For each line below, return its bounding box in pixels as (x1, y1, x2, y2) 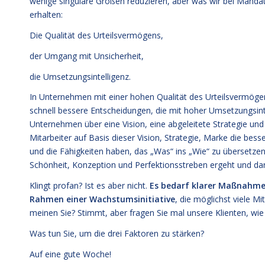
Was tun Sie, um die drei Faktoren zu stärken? (30, 228, 204, 240)
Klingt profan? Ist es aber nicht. (30, 180, 150, 192)
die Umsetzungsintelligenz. (30, 70, 131, 82)
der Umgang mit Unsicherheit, (30, 50, 144, 62)
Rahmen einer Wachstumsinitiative (30, 193, 175, 205)
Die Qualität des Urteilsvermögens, (30, 29, 163, 41)
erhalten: (30, 8, 63, 20)
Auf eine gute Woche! (30, 248, 111, 260)
